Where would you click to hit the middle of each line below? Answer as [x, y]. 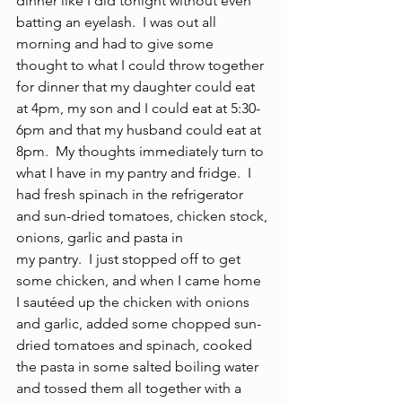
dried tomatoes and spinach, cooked [136, 345]
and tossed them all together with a [131, 388]
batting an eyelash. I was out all [118, 22]
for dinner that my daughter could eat [137, 87]
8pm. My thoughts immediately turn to [142, 151]
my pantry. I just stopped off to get [130, 259]
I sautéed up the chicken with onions [135, 302]
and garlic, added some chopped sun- [139, 323]
